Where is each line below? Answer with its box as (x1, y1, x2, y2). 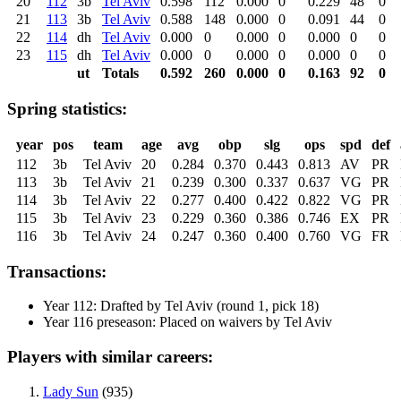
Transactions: (7, 261, 107, 281)
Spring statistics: (7, 99, 127, 119)
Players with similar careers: (7, 346, 213, 366)
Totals (102, 65, 139, 81)
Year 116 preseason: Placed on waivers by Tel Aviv (43, 314, 332, 330)
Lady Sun (43, 383, 98, 399)
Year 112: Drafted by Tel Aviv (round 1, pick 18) (43, 298, 319, 314)
